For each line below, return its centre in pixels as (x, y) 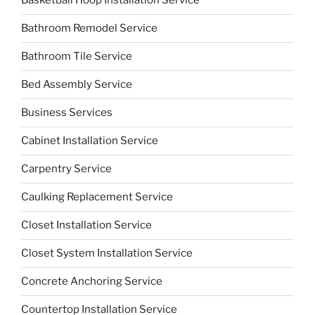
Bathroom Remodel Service (89, 28)
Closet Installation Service (86, 225)
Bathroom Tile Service (77, 57)
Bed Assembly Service (77, 85)
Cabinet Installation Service (90, 141)
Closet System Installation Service (107, 253)
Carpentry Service (66, 169)
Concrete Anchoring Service (92, 282)
